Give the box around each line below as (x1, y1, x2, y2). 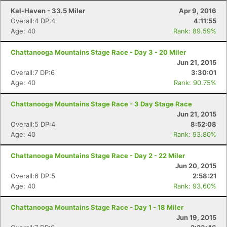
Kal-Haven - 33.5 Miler (11, 7, 85, 15)
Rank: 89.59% (173, 27, 216, 35)
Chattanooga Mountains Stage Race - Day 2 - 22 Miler (11, 152, 185, 160)
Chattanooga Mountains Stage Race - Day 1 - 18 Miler (11, 203, 183, 211)
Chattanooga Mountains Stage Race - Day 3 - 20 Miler (11, 48, 186, 56)
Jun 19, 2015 (176, 213, 216, 221)
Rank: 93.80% (173, 130, 216, 138)
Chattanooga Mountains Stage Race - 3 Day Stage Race (11, 100, 192, 108)
